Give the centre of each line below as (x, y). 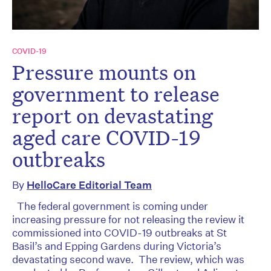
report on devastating (113, 116)
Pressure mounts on (104, 72)
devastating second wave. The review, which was (128, 260)
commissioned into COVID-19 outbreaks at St (119, 233)
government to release (116, 94)
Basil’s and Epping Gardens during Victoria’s (118, 246)
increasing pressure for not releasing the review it (128, 220)
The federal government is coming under (110, 206)
